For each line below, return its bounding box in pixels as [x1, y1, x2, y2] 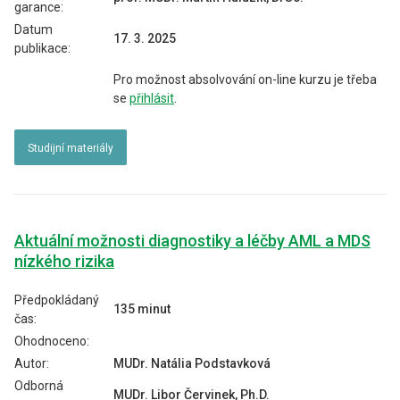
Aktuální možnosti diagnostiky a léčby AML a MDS [14, 231, 371, 250]
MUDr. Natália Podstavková [113, 356, 271, 371]
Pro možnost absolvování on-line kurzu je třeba [113, 72, 377, 87]
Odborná [14, 379, 63, 393]
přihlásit [129, 91, 174, 105]
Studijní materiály [28, 142, 113, 154]
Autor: [14, 356, 49, 371]
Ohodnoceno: [14, 334, 89, 348]
